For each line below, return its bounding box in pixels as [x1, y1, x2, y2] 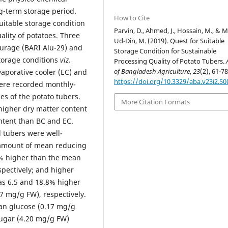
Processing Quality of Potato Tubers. [114, 56, 226, 66]
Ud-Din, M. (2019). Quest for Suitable [114, 36, 225, 45]
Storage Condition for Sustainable [114, 46, 217, 55]
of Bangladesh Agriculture [114, 66, 190, 76]
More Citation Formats [121, 97, 190, 106]
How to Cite [114, 13, 150, 22]
